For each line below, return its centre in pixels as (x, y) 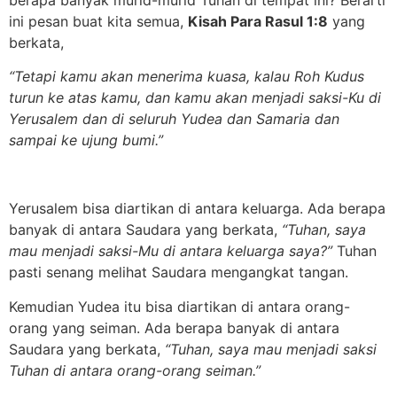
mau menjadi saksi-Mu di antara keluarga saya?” (171, 251)
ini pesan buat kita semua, (98, 21)
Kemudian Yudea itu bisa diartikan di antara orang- (179, 306)
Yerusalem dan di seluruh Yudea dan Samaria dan (174, 119)
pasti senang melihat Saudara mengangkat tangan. (179, 272)
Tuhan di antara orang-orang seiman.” (135, 370)
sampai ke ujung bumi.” (86, 140)
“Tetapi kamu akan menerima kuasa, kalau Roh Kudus (187, 77)
